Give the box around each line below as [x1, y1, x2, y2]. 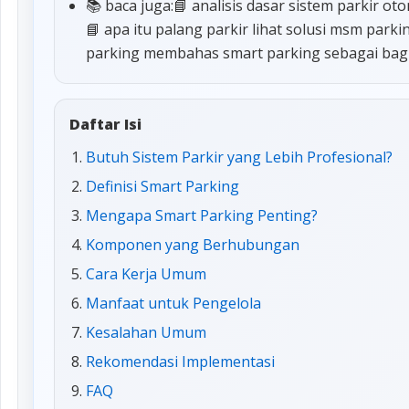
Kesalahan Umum [86, 322, 206, 342]
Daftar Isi [69, 114, 142, 134]
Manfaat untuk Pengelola [86, 293, 261, 313]
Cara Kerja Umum [86, 264, 206, 284]
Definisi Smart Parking [86, 176, 239, 196]
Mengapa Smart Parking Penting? [86, 205, 318, 225]
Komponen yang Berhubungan [86, 235, 299, 255]
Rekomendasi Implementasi [86, 351, 275, 372]
